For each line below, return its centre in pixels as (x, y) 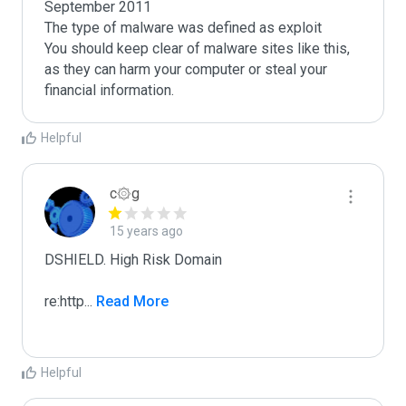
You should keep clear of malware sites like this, (197, 48)
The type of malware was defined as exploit (183, 28)
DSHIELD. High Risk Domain (133, 260)
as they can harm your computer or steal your (186, 69)
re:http (64, 301)
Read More (130, 301)
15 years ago (146, 231)
